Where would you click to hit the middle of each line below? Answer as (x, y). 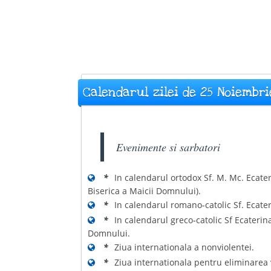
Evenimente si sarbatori (168, 147)
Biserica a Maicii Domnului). (145, 191)
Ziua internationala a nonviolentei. (184, 247)
